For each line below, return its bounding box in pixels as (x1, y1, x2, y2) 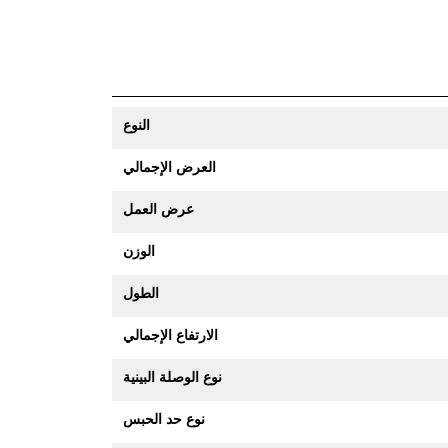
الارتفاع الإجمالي (123, 325, 218, 344)
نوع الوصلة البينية (123, 367, 222, 386)
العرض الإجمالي (123, 157, 216, 176)
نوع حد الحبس (123, 409, 205, 428)
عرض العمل (123, 199, 194, 218)
